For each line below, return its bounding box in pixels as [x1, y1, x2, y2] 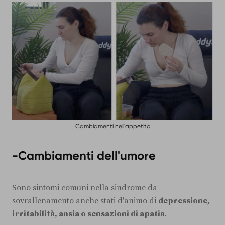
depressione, [158, 195, 210, 206]
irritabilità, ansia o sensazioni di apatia [12, 208, 165, 219]
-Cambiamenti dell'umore [12, 148, 156, 163]
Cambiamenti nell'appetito [75, 122, 150, 130]
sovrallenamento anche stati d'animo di [12, 195, 158, 206]
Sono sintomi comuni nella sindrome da [12, 182, 157, 193]
